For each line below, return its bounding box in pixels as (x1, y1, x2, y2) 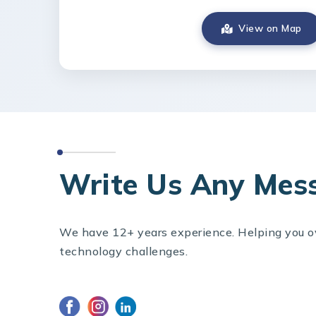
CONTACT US (59, 129, 133, 143)
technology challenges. (59, 243, 188, 258)
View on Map (238, 22, 302, 35)
